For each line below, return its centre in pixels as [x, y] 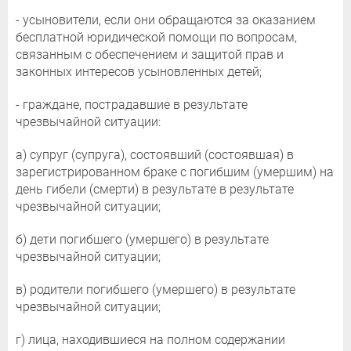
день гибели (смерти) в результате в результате [155, 189]
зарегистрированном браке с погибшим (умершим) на [175, 172]
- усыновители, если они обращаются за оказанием [166, 20]
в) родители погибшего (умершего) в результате [156, 289]
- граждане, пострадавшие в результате [132, 104]
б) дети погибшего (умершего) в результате [142, 239]
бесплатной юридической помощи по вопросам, [156, 37]
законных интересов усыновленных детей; [139, 71]
